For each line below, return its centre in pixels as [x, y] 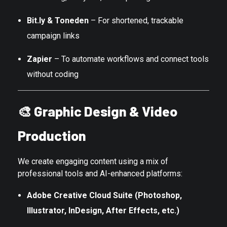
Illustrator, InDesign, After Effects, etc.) [103, 211]
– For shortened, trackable [136, 21]
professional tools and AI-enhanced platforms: [100, 174]
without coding [52, 74]
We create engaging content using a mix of [93, 162]
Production [52, 136]
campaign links [53, 36]
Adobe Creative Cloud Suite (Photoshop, [104, 196]
